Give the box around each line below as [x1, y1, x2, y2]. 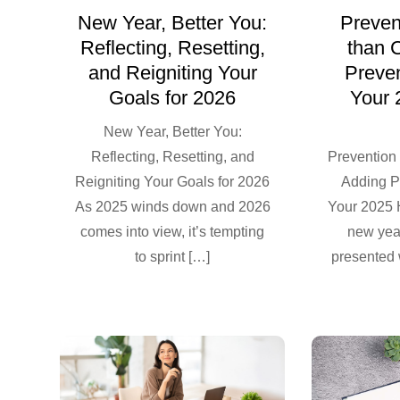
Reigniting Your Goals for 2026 [75, 174, 271, 190]
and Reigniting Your [87, 62, 257, 85]
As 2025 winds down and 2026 [74, 199, 271, 215]
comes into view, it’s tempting [80, 224, 265, 240]
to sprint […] [135, 249, 211, 265]
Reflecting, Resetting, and [90, 149, 254, 165]
